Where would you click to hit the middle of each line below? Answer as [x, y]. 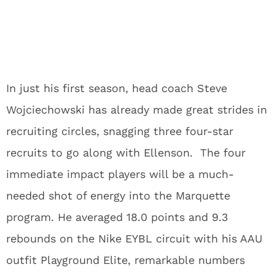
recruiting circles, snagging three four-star [120, 131]
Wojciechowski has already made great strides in [137, 110]
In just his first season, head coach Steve [117, 88]
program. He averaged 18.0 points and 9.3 [117, 217]
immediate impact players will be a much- [120, 174]
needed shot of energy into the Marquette [118, 196]
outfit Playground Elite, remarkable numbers [126, 260]
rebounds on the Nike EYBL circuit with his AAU [134, 238]
